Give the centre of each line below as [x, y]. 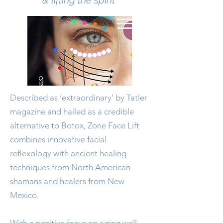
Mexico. [26, 195]
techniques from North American [70, 167]
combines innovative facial [58, 139]
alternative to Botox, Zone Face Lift [75, 125]
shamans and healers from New [67, 181]
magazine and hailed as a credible [72, 111]
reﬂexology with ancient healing [68, 153]
